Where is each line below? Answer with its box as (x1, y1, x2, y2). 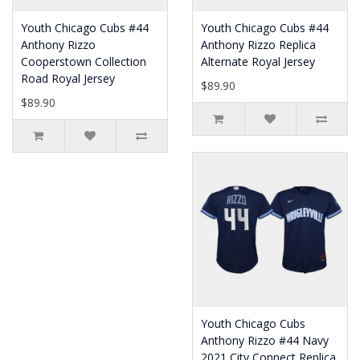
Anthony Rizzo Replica (201, 37, 316, 52)
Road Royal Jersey (21, 71, 115, 86)
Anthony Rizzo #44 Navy (201, 333, 329, 348)
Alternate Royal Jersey (201, 54, 315, 69)
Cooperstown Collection (21, 54, 146, 69)
